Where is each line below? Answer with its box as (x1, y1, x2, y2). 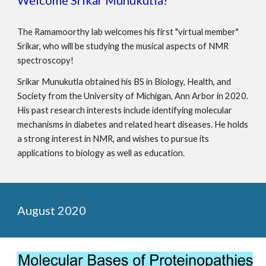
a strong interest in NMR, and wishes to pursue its (17, 133, 210, 144)
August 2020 (17, 203, 87, 217)
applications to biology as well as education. (17, 147, 189, 158)
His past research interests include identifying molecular (17, 104, 233, 115)
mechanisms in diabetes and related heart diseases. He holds (17, 119, 249, 129)
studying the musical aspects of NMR (86, 40, 229, 51)
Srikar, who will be (17, 40, 87, 51)
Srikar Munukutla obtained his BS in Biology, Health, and (17, 76, 232, 87)
